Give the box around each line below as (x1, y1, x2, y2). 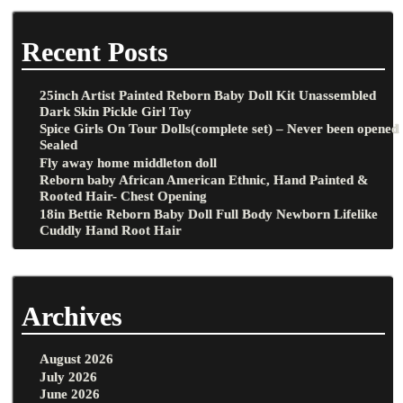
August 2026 (40, 351, 114, 367)
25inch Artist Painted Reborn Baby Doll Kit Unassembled (40, 86, 377, 103)
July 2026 (40, 368, 98, 384)
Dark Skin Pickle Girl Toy (40, 103, 193, 119)
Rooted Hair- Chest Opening (40, 188, 208, 204)
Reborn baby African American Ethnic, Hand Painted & (40, 172, 370, 188)
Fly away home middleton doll (40, 154, 218, 170)
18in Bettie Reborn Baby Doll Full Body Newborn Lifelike (40, 205, 379, 221)
